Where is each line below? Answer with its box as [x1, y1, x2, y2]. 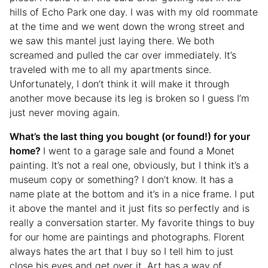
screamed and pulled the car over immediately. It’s [10, 49, 236, 62]
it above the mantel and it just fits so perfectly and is [10, 202, 249, 215]
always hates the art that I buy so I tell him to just [10, 245, 233, 258]
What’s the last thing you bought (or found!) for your [10, 130, 250, 143]
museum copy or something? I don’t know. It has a [10, 173, 233, 186]
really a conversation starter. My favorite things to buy [10, 217, 255, 229]
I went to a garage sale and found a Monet [43, 145, 234, 157]
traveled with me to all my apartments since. [10, 63, 211, 76]
